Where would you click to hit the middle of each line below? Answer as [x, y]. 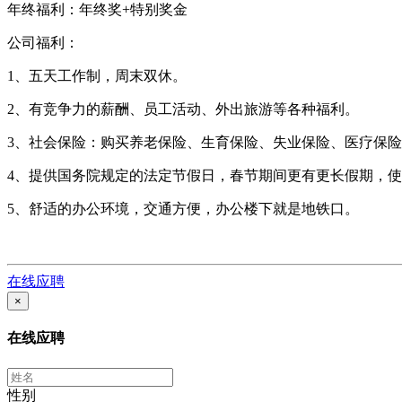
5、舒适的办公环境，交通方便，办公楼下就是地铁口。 [183, 208]
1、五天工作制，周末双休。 [97, 75]
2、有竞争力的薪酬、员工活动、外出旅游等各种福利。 [183, 109]
